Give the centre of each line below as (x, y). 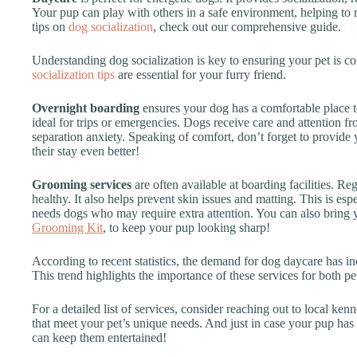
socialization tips (73, 74)
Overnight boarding (86, 108)
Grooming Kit (67, 227)
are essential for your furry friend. (200, 74)
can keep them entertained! (99, 337)
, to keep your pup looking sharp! (186, 227)
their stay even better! (86, 151)
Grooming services (82, 184)
